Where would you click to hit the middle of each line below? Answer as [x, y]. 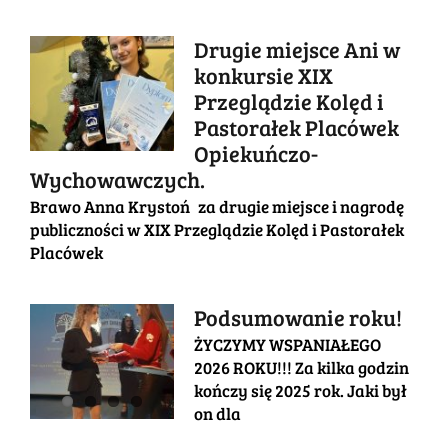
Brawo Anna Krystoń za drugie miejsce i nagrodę [217, 206]
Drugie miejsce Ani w [297, 48]
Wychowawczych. [117, 178]
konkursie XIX [263, 74]
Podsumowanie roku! [298, 316]
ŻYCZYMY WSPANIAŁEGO [287, 344]
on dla [217, 413]
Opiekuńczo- [256, 152]
